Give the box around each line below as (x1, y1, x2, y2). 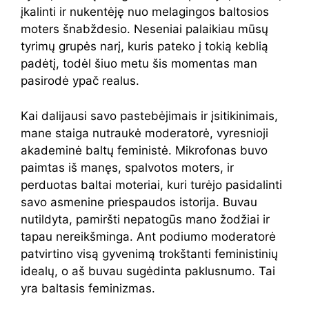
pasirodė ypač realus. (21, 74, 139, 88)
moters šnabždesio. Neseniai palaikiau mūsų (21, 22, 268, 36)
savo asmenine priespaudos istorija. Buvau (21, 195, 257, 209)
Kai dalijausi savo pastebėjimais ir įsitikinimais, (21, 108, 278, 123)
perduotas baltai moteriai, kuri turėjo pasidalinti (21, 177, 282, 192)
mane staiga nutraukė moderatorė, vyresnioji (21, 126, 268, 140)
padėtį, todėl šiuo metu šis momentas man (21, 57, 257, 70)
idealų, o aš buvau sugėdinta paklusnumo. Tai (21, 263, 275, 278)
